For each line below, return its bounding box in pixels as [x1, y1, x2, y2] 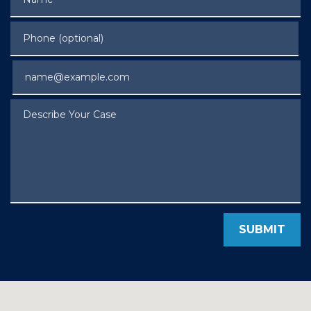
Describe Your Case [10, 100, 116, 113]
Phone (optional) [10, 22, 103, 35]
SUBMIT [239, 223, 285, 236]
